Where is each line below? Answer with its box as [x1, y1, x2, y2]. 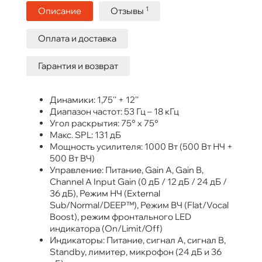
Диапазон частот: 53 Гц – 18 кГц [50, 106, 179, 118]
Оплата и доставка [38, 33, 116, 44]
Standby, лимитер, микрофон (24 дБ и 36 [50, 246, 222, 258]
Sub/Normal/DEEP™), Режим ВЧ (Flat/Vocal [50, 199, 229, 211]
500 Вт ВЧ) [50, 153, 95, 164]
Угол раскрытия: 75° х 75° [50, 118, 158, 129]
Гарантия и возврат [38, 60, 118, 72]
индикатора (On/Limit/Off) [50, 223, 163, 235]
